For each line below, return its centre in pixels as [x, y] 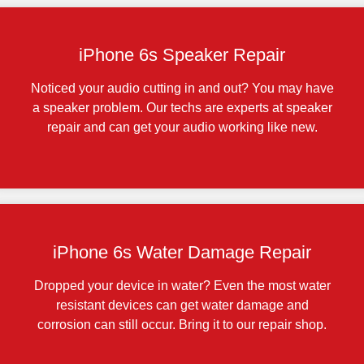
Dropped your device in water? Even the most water [182, 285]
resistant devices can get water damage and [182, 305]
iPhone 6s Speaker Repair [182, 55]
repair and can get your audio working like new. [182, 128]
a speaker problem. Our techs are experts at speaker [182, 108]
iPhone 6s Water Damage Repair [182, 252]
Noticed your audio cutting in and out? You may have [182, 89]
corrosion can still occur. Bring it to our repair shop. [182, 324]
